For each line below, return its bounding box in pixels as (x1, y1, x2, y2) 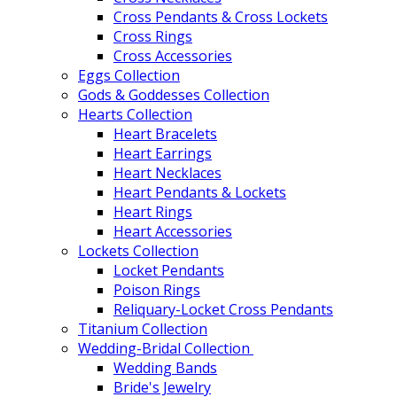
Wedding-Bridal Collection (78, 338, 253, 358)
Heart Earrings (113, 143, 212, 163)
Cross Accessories (113, 45, 232, 66)
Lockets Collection (78, 240, 198, 261)
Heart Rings (113, 201, 192, 222)
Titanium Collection (78, 318, 207, 339)
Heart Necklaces (113, 162, 222, 183)
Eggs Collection (78, 65, 180, 85)
